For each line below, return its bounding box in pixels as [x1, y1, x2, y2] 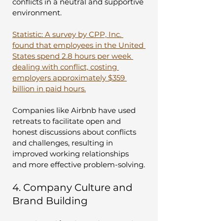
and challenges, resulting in [12, 138, 115, 147]
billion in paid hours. [12, 83, 86, 93]
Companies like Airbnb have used [12, 105, 138, 115]
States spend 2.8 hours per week [12, 51, 133, 61]
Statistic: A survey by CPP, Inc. [12, 29, 123, 39]
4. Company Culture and [12, 181, 135, 193]
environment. [12, 7, 62, 17]
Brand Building [12, 194, 88, 207]
